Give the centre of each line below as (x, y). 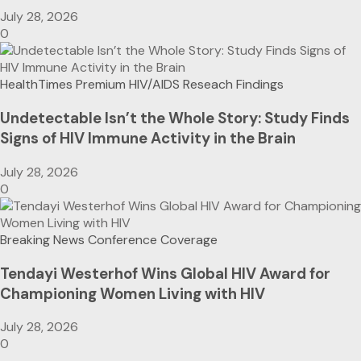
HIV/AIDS (154, 85)
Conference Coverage (153, 239)
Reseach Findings (233, 85)
